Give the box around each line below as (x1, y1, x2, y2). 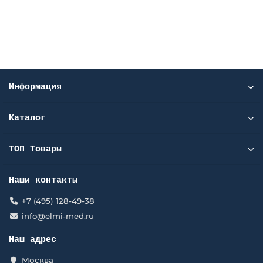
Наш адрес (9, 234, 56, 245)
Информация (9, 82, 62, 92)
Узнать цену (111, 21, 158, 29)
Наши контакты (9, 175, 77, 186)
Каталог (9, 113, 46, 123)
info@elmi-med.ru (21, 211, 94, 221)
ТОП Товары (9, 144, 62, 154)
